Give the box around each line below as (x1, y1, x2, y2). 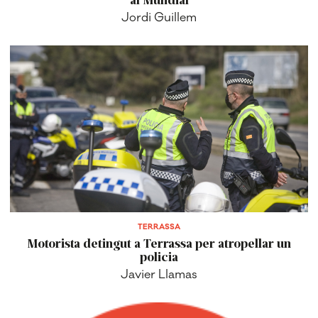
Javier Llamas (121, 266, 197, 283)
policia (140, 248, 178, 264)
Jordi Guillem (121, 10, 197, 26)
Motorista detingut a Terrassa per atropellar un (27, 234, 291, 251)
